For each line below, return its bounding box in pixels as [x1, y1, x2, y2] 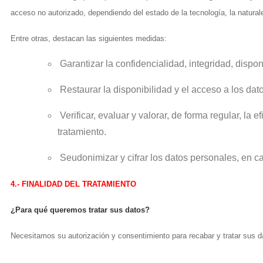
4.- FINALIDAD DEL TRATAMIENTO [11, 180, 136, 188]
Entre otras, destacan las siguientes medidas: [11, 34, 167, 43]
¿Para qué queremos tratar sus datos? [11, 205, 152, 214]
